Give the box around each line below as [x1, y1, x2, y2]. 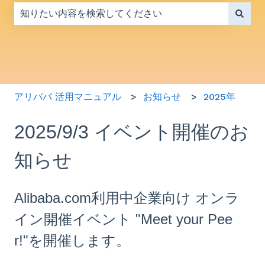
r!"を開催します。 [14, 232, 130, 249]
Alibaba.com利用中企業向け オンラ [14, 190, 240, 206]
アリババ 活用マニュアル [14, 91, 121, 102]
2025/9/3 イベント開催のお [14, 121, 249, 143]
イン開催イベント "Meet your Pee [14, 211, 232, 228]
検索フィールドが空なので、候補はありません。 [14, 25, 222, 37]
